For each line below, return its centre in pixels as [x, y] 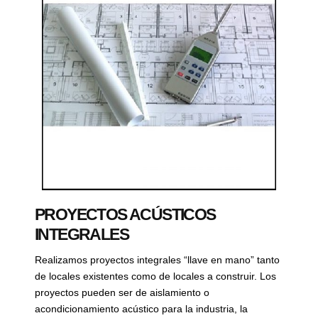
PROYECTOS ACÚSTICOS [125, 214]
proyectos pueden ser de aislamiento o [122, 292]
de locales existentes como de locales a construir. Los [155, 276]
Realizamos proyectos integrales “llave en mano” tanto [157, 260]
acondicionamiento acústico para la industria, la [141, 309]
